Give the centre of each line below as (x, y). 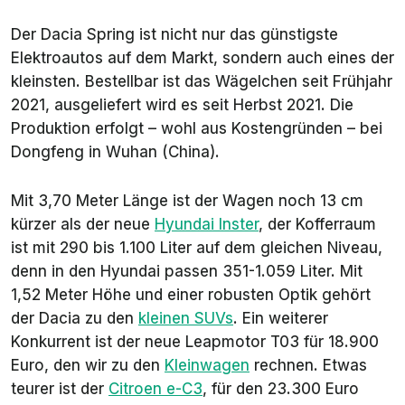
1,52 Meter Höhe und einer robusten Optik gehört (191, 295)
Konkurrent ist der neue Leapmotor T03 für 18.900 (195, 342)
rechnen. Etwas (308, 366)
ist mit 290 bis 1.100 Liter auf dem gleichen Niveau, (197, 248)
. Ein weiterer (281, 319)
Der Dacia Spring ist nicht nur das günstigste (174, 35)
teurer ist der (60, 389)
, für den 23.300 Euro (281, 389)
